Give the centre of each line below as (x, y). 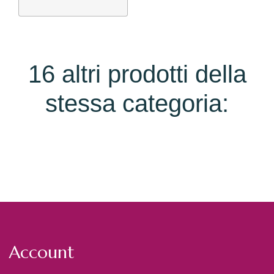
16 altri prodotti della (137, 74)
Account (42, 253)
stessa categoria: (137, 104)
